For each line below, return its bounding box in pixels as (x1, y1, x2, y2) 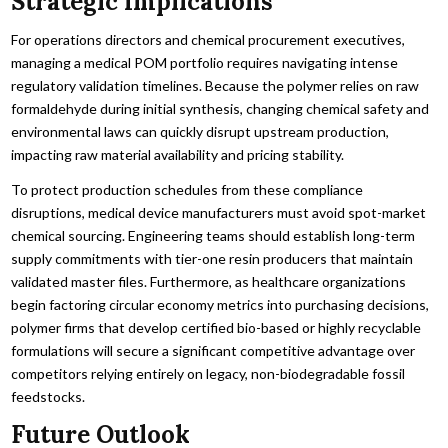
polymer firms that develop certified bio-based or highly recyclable (11, 319, 422, 337)
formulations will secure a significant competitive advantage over (11, 342, 416, 360)
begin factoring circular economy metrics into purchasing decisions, (11, 296, 430, 314)
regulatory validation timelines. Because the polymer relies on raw (11, 77, 420, 95)
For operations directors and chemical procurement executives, (11, 31, 406, 49)
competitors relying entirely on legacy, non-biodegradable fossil (11, 365, 406, 383)
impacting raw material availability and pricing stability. (11, 146, 345, 164)
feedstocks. (11, 388, 86, 406)
